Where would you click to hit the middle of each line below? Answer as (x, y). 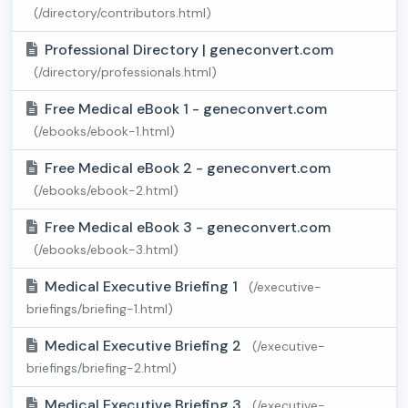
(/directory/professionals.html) (125, 72)
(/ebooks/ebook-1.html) (104, 132)
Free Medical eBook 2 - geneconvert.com (188, 168)
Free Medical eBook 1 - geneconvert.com (186, 109)
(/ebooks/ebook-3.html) (106, 250)
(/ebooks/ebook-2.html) (106, 191)
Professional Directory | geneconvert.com (189, 50)
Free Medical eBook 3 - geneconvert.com (188, 228)
